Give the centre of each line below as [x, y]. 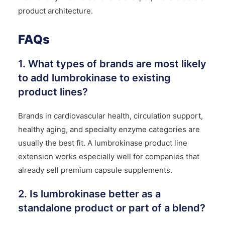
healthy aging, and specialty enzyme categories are [109, 130]
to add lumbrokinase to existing [94, 78]
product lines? [53, 92]
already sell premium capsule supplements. [95, 170]
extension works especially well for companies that [108, 157]
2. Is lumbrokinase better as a [89, 194]
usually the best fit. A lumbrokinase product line [102, 143]
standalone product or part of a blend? [111, 208]
